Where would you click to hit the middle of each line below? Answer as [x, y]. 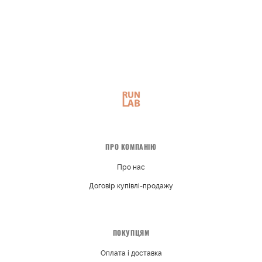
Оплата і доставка [131, 253]
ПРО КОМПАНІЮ [131, 146]
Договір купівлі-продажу [131, 186]
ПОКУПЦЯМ [131, 232]
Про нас [131, 167]
